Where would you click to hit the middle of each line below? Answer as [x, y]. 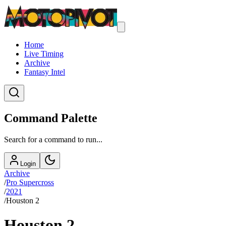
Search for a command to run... [53, 139]
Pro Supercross [30, 182]
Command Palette [51, 118]
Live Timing [44, 54]
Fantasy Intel [45, 72]
